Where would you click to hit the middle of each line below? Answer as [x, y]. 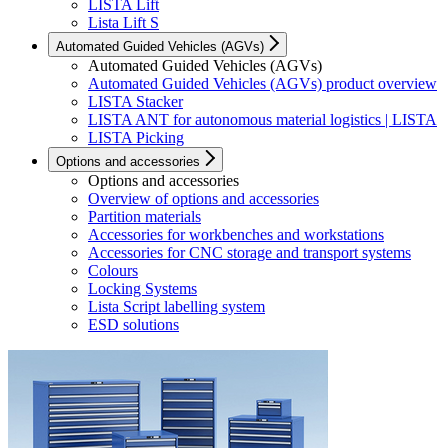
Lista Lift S [123, 23]
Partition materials [144, 217]
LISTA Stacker [135, 102]
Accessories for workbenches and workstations [236, 235]
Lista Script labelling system [176, 307]
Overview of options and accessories [203, 199]
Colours [113, 271]
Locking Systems [142, 289]
